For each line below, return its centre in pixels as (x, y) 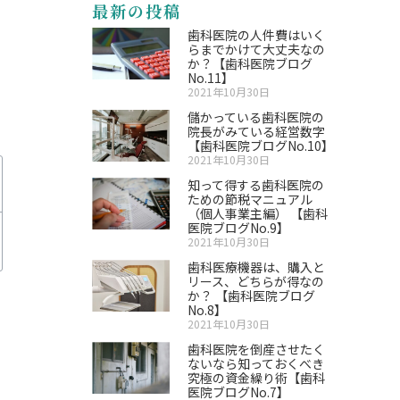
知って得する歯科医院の (256, 185)
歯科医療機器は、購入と (257, 267)
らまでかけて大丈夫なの (257, 49)
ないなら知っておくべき (256, 363)
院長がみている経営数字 (257, 131)
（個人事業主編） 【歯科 (258, 213)
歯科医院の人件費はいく (257, 35)
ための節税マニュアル (250, 199)
